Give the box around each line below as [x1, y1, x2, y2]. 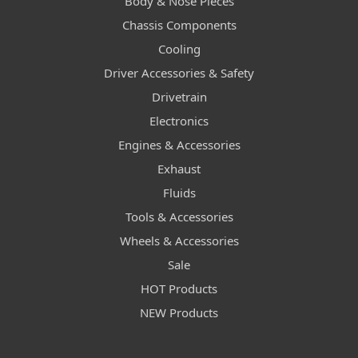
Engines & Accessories [117, 137, 241, 153]
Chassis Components [121, 17, 237, 34]
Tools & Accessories [125, 209, 233, 225]
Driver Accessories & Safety [104, 65, 254, 82]
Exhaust [157, 161, 201, 177]
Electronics [149, 113, 209, 129]
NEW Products [140, 304, 218, 321]
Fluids [162, 185, 196, 201]
